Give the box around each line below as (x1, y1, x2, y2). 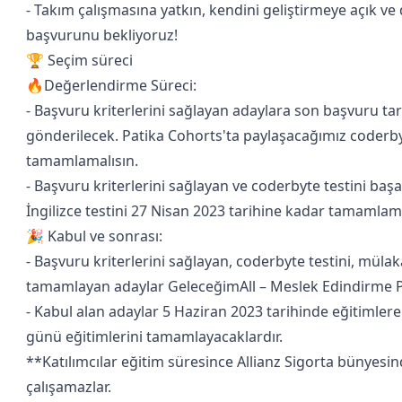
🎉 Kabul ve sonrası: (26, 226, 162, 246)
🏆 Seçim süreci (26, 50, 133, 70)
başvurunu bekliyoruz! (26, 25, 178, 45)
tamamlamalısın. (26, 151, 138, 170)
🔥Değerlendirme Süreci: (26, 75, 197, 95)
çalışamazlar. (26, 377, 111, 397)
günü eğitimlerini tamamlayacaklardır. (26, 327, 283, 346)
